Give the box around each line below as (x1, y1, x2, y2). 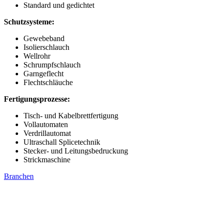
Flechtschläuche (23, 78, 73, 87)
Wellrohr (23, 51, 50, 60)
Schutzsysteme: (4, 17, 54, 26)
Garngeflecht (23, 69, 64, 78)
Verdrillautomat (23, 129, 71, 137)
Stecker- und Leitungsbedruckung (23, 146, 128, 155)
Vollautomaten (23, 120, 68, 129)
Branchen (4, 172, 34, 180)
